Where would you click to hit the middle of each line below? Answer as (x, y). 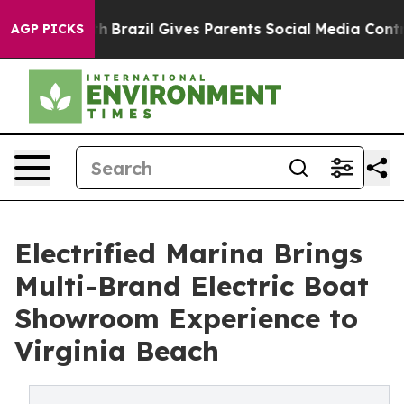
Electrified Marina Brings (188, 253)
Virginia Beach (117, 351)
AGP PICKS (47, 29)
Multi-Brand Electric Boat (192, 286)
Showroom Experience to (186, 318)
